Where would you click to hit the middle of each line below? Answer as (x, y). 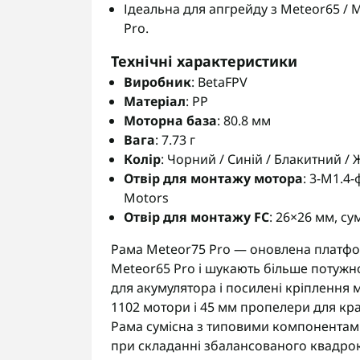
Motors (146, 198)
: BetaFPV (219, 82)
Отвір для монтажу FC (196, 217)
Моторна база (170, 121)
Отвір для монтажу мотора (213, 178)
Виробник (157, 82)
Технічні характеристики (204, 61)
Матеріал (155, 101)
